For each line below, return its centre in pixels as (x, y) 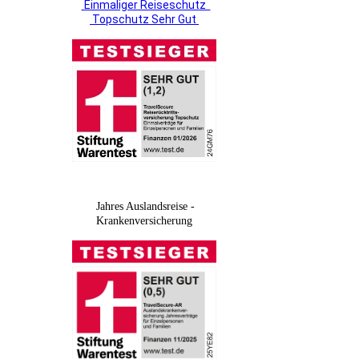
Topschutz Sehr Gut (144, 19)
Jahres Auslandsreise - (145, 206)
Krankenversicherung (144, 220)
